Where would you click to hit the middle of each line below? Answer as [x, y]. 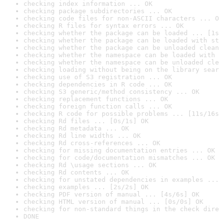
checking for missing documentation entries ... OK [119, 150]
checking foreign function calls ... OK [98, 106]
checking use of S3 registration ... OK [98, 77]
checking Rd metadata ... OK [76, 128]
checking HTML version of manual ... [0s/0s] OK [113, 202]
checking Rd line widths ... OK [82, 136]
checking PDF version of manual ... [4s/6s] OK [111, 194]
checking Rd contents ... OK [76, 172]
